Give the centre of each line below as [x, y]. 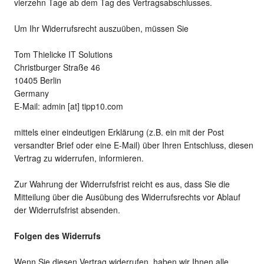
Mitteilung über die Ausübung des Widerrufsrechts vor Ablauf [127, 197]
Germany [32, 93]
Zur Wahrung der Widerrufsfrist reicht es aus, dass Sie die [122, 184]
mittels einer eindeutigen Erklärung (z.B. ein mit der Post [119, 132]
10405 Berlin [38, 80]
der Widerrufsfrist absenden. [67, 210]
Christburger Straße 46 [57, 67]
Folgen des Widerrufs [57, 236]
